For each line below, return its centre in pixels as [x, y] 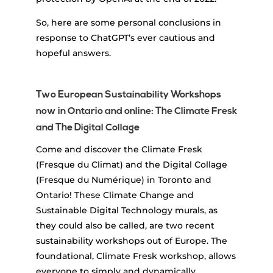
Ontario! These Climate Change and [115, 195]
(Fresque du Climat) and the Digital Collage [131, 164]
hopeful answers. [73, 53]
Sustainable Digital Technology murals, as [126, 210]
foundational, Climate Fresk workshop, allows [136, 256]
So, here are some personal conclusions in [128, 22]
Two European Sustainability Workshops [128, 95]
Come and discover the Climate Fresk [119, 149]
